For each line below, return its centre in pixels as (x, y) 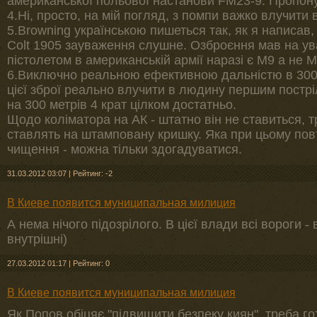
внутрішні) (37, 239)
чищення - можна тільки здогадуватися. (125, 149)
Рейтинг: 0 (91, 263)
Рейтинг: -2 (93, 173)
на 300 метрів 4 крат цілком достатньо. (122, 105)
